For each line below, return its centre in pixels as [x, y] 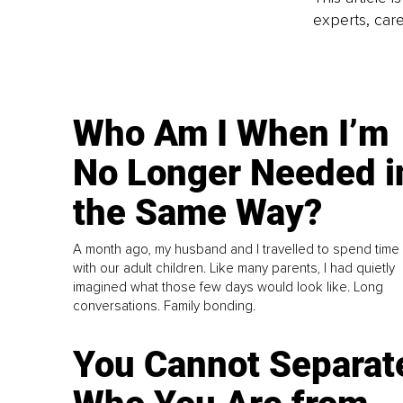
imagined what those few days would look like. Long [228, 287]
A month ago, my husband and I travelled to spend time [237, 250]
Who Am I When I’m [231, 134]
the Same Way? [198, 213]
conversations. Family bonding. [165, 306]
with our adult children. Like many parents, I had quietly [234, 269]
